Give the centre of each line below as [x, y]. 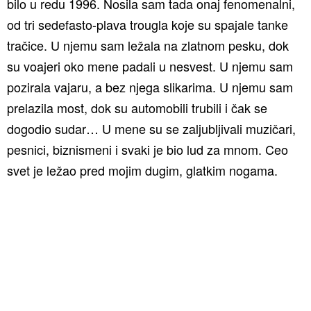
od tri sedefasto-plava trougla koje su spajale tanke [148, 24]
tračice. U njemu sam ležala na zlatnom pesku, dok [148, 45]
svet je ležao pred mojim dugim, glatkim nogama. [142, 170]
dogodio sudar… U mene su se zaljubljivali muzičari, [151, 128]
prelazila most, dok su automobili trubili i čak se [137, 108]
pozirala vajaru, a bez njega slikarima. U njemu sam [150, 87]
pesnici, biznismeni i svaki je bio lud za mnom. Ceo [148, 149]
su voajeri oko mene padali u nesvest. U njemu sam [150, 66]
